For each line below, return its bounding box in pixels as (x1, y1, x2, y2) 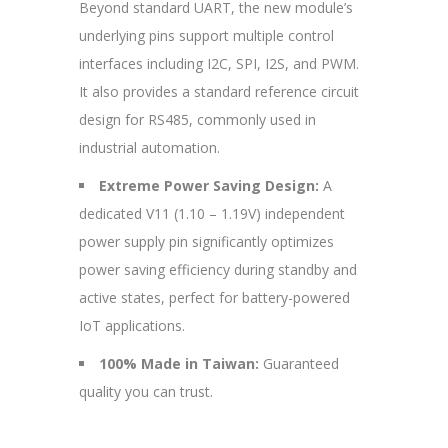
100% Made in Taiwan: (99, 354, 259, 374)
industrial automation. (79, 138, 220, 158)
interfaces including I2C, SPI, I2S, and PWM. (79, 54, 359, 74)
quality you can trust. (79, 382, 213, 402)
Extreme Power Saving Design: (99, 176, 319, 196)
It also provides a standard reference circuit (79, 82, 359, 102)
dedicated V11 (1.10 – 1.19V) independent (79, 204, 345, 224)
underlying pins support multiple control (79, 26, 334, 46)
